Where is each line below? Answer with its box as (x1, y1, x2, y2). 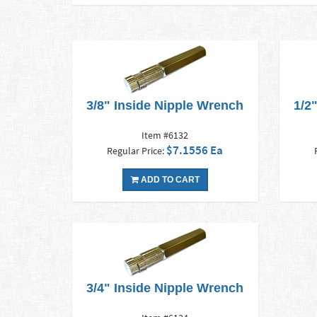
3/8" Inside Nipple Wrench (86, 98, 244, 113)
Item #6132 (142, 129, 189, 142)
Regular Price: (107, 144, 167, 158)
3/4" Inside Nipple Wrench (86, 281, 244, 296)
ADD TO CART (138, 175, 200, 185)
